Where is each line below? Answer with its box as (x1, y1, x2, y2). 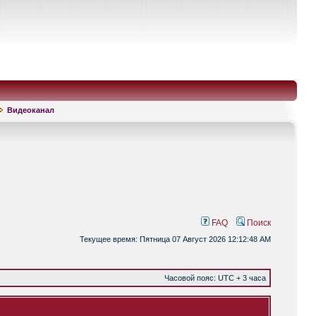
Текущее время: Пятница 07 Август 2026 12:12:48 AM (80, 235, 271, 243)
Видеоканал (7, 106, 54, 114)
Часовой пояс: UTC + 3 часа (164, 274, 266, 282)
